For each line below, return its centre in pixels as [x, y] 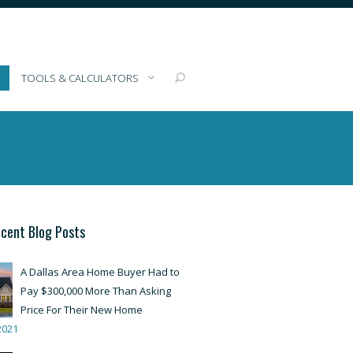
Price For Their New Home [81, 310]
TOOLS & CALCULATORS [80, 78]
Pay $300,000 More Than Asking [95, 291]
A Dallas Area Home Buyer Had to [100, 272]
